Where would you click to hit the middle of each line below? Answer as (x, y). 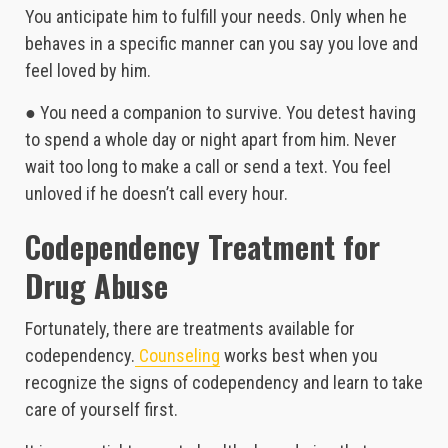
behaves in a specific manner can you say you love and (221, 44)
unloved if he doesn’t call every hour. (156, 194)
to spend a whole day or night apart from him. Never (211, 140)
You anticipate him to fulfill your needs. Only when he (216, 17)
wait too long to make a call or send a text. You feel (208, 167)
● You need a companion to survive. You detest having (220, 113)
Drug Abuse (96, 286)
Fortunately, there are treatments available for (190, 329)
